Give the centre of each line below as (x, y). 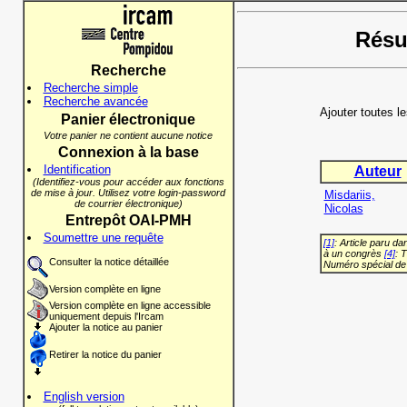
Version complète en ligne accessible (129, 305)
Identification (77, 169)
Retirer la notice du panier (105, 354)
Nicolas (343, 209)
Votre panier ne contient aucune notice (128, 135)
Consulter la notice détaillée (109, 262)
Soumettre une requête (103, 238)
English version (84, 397)
